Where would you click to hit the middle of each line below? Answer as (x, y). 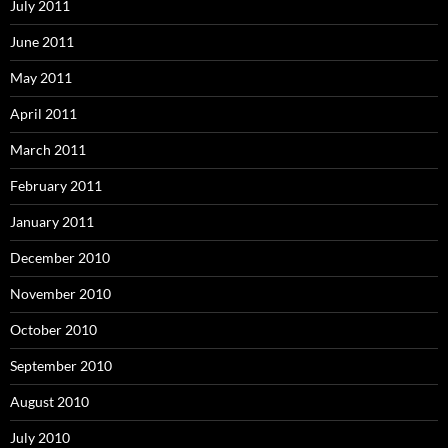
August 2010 (49, 401)
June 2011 (42, 41)
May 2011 (41, 77)
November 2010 (60, 293)
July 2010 (40, 437)
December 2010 (60, 257)
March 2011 (48, 149)
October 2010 (53, 329)
